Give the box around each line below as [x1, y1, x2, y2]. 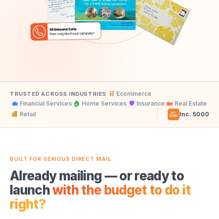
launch [10, 182, 53, 198]
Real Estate [175, 100, 207, 108]
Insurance [136, 100, 165, 108]
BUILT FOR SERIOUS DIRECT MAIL [10, 155, 111, 163]
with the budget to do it [52, 182, 191, 198]
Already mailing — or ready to [10, 168, 184, 184]
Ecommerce [116, 90, 152, 98]
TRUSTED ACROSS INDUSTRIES [10, 90, 107, 98]
